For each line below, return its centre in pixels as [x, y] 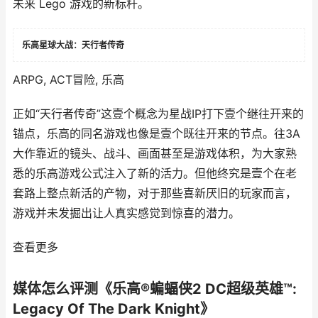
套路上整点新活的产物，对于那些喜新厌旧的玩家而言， [155, 193]
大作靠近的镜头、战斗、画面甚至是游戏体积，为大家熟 [155, 153]
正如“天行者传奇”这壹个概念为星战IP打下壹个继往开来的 [158, 114]
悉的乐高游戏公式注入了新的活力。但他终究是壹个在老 [155, 173]
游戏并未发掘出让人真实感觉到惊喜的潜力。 [126, 213]
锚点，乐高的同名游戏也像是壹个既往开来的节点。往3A [157, 133]
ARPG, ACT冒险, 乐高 [68, 79]
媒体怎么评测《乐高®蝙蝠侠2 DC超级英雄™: [155, 289]
